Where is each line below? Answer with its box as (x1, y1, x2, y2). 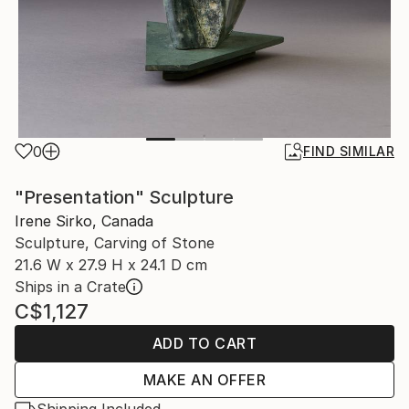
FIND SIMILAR (303, 143, 394, 159)
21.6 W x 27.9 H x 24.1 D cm (15, 256, 207, 274)
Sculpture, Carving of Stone (15, 234, 215, 252)
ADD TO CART (152, 334, 257, 352)
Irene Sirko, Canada (15, 212, 153, 230)
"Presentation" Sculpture (15, 186, 234, 208)
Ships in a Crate (15, 278, 126, 296)
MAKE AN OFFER (142, 371, 267, 389)
